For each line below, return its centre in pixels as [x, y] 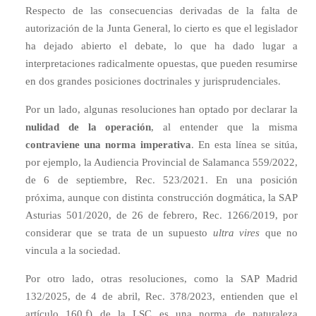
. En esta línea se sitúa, [244, 145]
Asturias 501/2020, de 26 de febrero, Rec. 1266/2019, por [162, 215]
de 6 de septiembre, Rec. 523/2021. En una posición [162, 180]
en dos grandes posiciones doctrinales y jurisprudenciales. [153, 81]
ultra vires [236, 233]
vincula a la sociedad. [73, 250]
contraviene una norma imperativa [108, 145]
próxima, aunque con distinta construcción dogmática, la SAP [162, 197]
